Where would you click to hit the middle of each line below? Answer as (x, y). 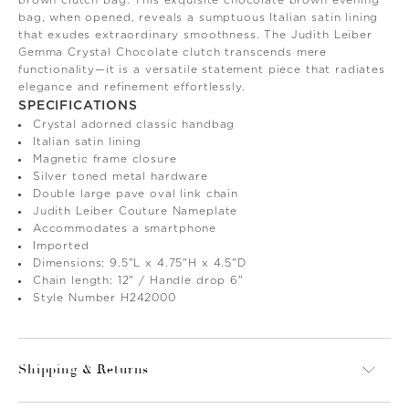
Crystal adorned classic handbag (134, 124)
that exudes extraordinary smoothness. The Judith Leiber (195, 34)
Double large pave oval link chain (135, 193)
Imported (61, 245)
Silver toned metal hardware (120, 176)
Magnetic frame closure (105, 158)
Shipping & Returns (84, 369)
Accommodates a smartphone (125, 228)
